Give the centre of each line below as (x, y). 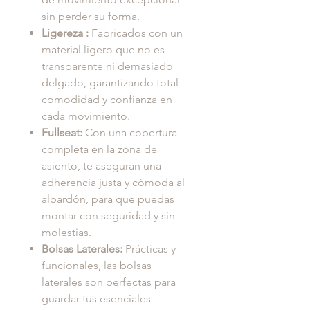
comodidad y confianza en (107, 100)
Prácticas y (149, 249)
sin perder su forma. (91, 17)
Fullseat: (62, 133)
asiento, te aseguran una (101, 166)
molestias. (66, 232)
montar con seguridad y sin (108, 216)
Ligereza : (65, 33)
